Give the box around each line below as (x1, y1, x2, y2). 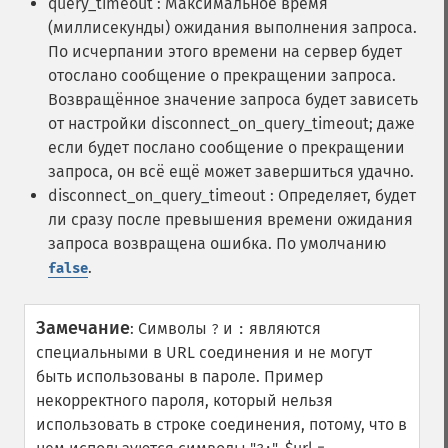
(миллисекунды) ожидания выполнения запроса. (48, 18, 417, 37)
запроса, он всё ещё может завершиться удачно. (48, 162, 414, 181)
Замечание (36, 317, 130, 339)
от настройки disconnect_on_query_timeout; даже (48, 114, 415, 133)
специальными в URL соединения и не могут (36, 343, 372, 362)
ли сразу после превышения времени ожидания (48, 210, 413, 229)
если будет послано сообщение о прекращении (48, 138, 405, 157)
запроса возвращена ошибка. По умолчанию (48, 234, 386, 253)
